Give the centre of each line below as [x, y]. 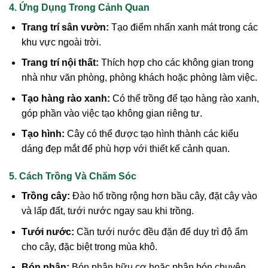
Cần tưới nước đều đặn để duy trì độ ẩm [161, 232]
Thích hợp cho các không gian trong [176, 63]
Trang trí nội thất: [60, 63]
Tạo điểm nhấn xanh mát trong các [183, 27]
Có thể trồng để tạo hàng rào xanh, [184, 98]
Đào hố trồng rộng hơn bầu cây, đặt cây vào [163, 196]
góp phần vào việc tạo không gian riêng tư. [112, 113]
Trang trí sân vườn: [65, 27]
